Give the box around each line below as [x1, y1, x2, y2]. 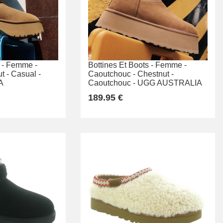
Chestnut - [137, 70, 174, 79]
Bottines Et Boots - [88, 61, 153, 70]
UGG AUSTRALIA [137, 79, 202, 88]
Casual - [11, 70, 41, 79]
